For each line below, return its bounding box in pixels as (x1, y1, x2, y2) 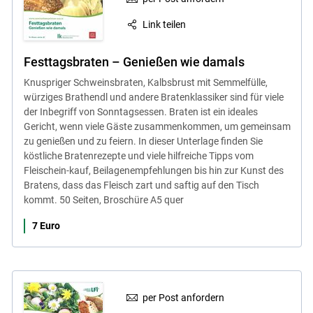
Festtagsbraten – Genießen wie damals (23, 54, 245, 69)
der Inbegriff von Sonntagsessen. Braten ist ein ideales (23, 105, 258, 117)
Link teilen (143, 18, 187, 30)
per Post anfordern (143, 291, 225, 303)
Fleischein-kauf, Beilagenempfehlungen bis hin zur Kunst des (23, 164, 284, 176)
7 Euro (31, 219, 60, 231)
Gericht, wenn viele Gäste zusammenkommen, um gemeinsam (23, 120, 291, 132)
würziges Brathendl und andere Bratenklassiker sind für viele (23, 91, 284, 103)
